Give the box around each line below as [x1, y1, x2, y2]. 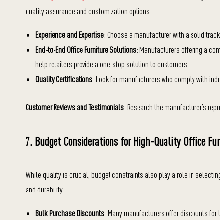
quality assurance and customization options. [26, 6, 151, 16]
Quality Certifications [35, 74, 92, 84]
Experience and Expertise [35, 29, 104, 40]
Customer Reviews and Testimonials [26, 102, 124, 112]
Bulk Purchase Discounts [35, 208, 104, 218]
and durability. [26, 184, 64, 194]
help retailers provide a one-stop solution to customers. [35, 59, 189, 69]
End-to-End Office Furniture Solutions [35, 44, 136, 55]
